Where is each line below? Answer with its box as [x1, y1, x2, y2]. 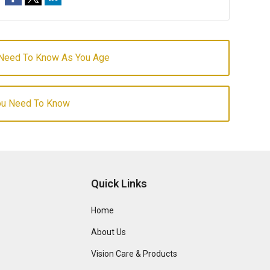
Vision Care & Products [91, 249, 178, 259]
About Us [91, 227, 127, 237]
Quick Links [91, 177, 148, 190]
